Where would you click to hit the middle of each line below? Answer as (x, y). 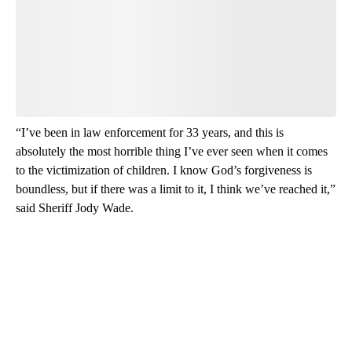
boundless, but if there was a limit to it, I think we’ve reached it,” (176, 189)
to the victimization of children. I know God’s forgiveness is (164, 170)
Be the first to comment (167, 73)
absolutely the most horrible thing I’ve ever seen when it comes (172, 152)
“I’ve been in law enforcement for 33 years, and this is (150, 133)
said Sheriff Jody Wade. (75, 208)
